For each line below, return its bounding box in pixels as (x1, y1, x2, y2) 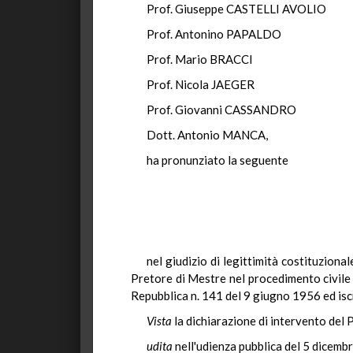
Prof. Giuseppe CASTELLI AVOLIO (147, 2, 326, 16)
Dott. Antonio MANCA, (147, 128, 268, 142)
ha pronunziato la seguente (147, 153, 288, 167)
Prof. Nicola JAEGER (147, 77, 255, 91)
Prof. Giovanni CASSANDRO (147, 102, 296, 117)
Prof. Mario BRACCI (147, 52, 253, 66)
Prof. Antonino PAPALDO (147, 27, 281, 41)
